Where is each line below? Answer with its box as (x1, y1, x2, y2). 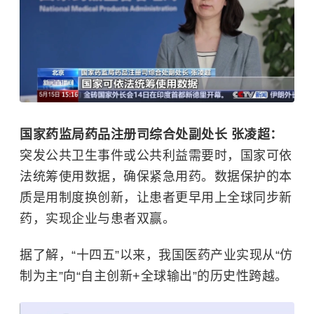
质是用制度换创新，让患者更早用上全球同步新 (20, 191, 292, 205)
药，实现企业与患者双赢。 (20, 212, 175, 226)
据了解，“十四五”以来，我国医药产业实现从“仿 (20, 248, 293, 263)
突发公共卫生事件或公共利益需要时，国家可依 (20, 149, 292, 163)
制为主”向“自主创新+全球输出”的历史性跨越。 (20, 269, 288, 284)
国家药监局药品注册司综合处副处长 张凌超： (20, 128, 283, 142)
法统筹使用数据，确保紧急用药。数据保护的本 (20, 170, 292, 184)
